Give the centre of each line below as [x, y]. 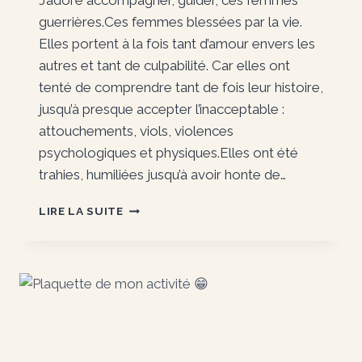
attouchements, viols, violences [136, 131]
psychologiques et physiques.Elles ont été [168, 153]
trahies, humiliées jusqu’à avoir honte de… [162, 175]
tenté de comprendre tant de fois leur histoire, [181, 88]
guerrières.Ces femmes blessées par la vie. [170, 22]
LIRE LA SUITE [81, 211]
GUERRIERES [160, 224]
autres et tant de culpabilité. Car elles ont [164, 66]
